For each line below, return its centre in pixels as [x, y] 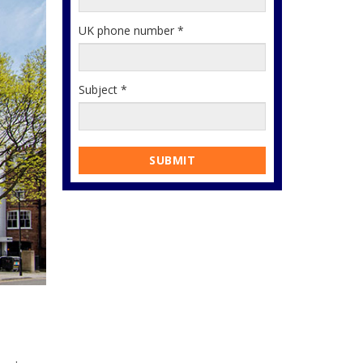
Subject [100, 90]
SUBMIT [172, 160]
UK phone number [128, 30]
